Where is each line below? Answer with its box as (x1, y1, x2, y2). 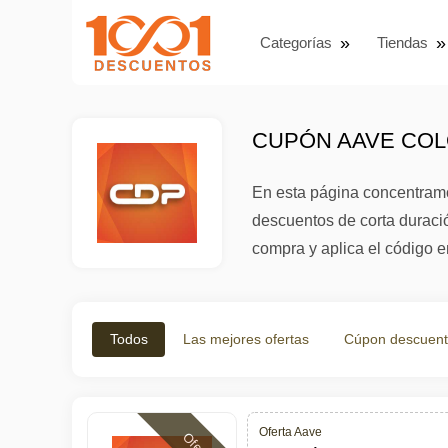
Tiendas (377, 33, 428, 51)
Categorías (260, 33, 332, 51)
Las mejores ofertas (182, 331, 309, 347)
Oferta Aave (259, 425, 322, 439)
